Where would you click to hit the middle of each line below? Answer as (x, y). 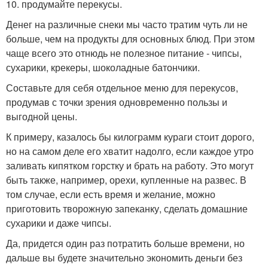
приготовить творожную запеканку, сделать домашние (127, 208)
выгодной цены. (42, 116)
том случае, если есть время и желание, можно (111, 194)
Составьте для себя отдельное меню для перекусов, (122, 87)
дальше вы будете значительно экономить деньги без (124, 257)
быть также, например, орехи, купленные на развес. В (126, 179)
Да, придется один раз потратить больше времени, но (125, 243)
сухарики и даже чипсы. (59, 223)
